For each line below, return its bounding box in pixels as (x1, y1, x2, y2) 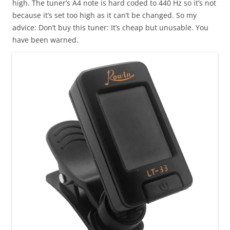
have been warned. (12, 35, 79, 45)
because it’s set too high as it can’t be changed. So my (12, 10, 197, 20)
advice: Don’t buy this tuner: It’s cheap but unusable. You (12, 23, 208, 32)
